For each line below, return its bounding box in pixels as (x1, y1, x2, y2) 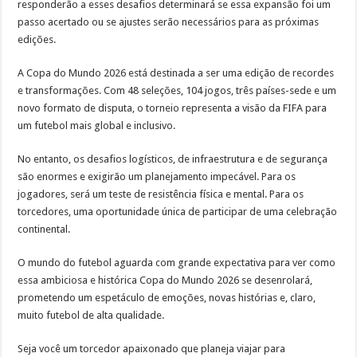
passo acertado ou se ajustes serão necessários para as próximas (18, 15, 320, 28)
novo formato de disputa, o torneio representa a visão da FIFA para (18, 101, 328, 114)
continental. (18, 222, 71, 235)
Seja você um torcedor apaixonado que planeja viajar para (18, 342, 286, 355)
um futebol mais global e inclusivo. (18, 119, 176, 131)
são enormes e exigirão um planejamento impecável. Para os (18, 170, 296, 182)
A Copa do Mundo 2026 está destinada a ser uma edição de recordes (18, 66, 335, 79)
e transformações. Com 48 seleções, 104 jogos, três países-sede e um (18, 84, 337, 96)
